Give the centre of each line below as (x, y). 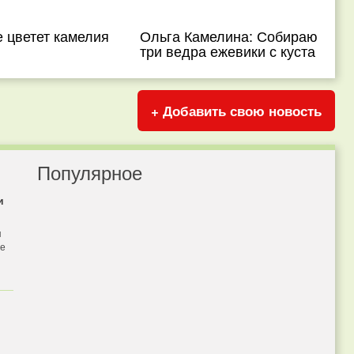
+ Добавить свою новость (236, 111)
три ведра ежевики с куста (228, 51)
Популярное (89, 172)
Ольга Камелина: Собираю (229, 36)
